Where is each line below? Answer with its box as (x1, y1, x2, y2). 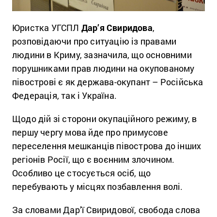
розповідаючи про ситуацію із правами (12, 35, 177, 47)
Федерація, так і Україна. (12, 90, 117, 102)
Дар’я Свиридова (81, 22, 153, 34)
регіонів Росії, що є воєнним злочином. (12, 154, 175, 166)
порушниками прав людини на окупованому (12, 62, 195, 75)
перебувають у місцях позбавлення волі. (12, 181, 183, 193)
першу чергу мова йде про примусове (12, 126, 168, 139)
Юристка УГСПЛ (12, 22, 81, 34)
